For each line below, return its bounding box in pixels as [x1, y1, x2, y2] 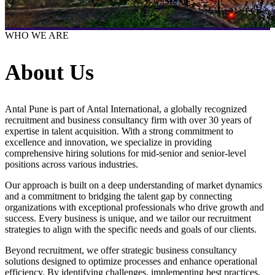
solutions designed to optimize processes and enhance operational [5, 255, 257, 266]
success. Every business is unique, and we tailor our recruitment [5, 212, 251, 223]
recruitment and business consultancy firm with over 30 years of [5, 114, 252, 125]
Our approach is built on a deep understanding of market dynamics [5, 179, 262, 190]
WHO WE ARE [5, 30, 69, 41]
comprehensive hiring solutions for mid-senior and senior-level [5, 147, 246, 158]
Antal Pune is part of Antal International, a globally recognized [5, 103, 247, 114]
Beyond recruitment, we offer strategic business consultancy [5, 244, 237, 255]
